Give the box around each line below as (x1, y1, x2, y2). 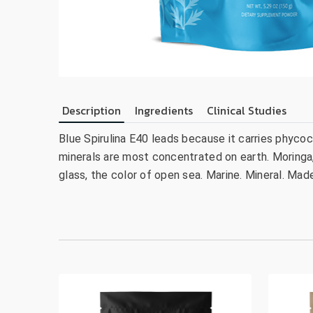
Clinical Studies (207, 102, 286, 119)
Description (62, 102, 121, 119)
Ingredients (135, 102, 193, 119)
